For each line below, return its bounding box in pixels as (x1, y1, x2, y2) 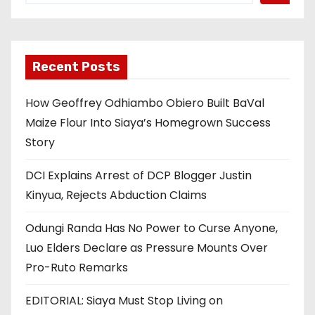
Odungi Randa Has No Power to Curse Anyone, (25, 220, 278, 237)
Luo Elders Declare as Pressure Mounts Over (25, 240, 268, 257)
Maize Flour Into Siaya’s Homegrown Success (25, 115, 271, 131)
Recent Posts (32, 59, 120, 75)
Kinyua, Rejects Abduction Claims (25, 187, 207, 204)
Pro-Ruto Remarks (25, 259, 128, 276)
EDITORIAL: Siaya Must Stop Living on (25, 292, 223, 309)
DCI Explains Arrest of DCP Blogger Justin (25, 167, 252, 184)
